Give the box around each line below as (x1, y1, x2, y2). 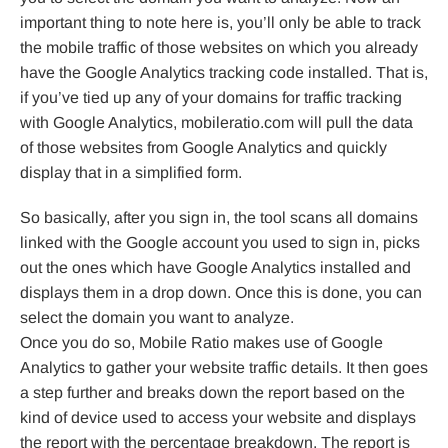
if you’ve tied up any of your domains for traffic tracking (20, 89, 402, 107)
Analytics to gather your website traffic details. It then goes (20, 359, 428, 377)
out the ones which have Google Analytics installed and (20, 259, 411, 277)
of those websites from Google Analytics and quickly (20, 139, 387, 157)
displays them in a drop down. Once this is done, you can (20, 284, 422, 302)
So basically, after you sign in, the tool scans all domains (20, 209, 418, 227)
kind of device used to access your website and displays (20, 409, 416, 427)
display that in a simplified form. (20, 164, 242, 182)
